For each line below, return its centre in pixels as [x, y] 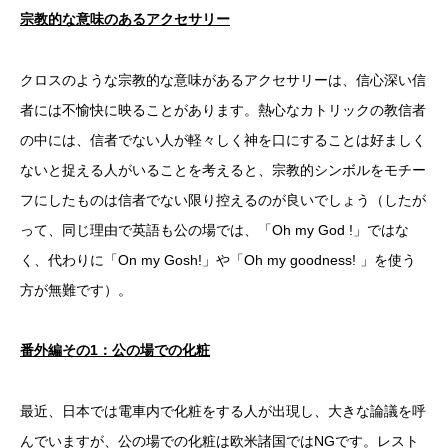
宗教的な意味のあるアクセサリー [125, 18]
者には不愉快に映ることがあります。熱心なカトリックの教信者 [223, 109]
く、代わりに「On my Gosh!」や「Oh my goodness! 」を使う [218, 259]
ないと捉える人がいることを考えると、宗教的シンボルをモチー [223, 169]
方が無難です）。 [76, 289]
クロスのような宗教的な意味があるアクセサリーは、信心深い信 [223, 79]
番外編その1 [59, 350]
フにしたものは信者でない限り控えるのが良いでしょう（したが [223, 199]
